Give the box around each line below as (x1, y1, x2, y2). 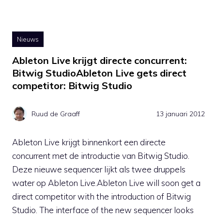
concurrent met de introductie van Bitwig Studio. (12, 151, 189, 161)
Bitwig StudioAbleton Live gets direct (12, 67, 186, 79)
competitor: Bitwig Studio (12, 79, 132, 92)
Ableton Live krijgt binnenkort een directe (12, 137, 166, 148)
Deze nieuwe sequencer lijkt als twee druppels (12, 164, 186, 175)
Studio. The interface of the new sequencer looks (12, 205, 194, 216)
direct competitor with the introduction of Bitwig (12, 191, 191, 202)
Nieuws (17, 35, 39, 44)
